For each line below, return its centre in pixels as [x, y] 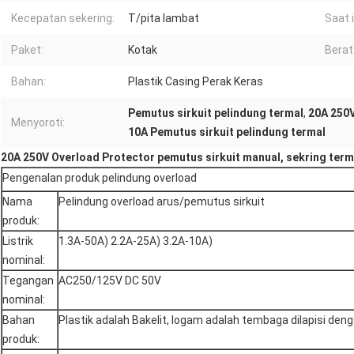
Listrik [18, 241]
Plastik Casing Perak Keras [196, 82]
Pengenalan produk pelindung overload [100, 178]
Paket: [27, 50]
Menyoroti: [38, 123]
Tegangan [28, 281]
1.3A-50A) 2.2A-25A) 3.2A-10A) [136, 241]
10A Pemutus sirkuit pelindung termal [227, 132]
